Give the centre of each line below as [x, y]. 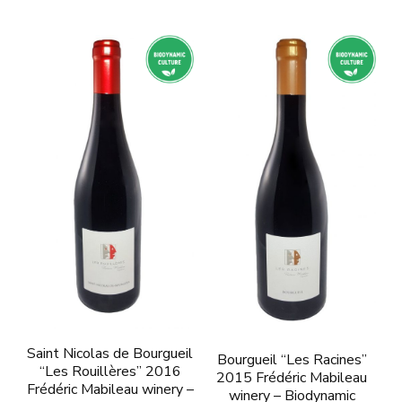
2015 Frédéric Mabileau [292, 378]
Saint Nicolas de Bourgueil [110, 353]
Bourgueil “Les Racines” [292, 360]
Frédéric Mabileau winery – [110, 389]
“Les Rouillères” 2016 [110, 371]
